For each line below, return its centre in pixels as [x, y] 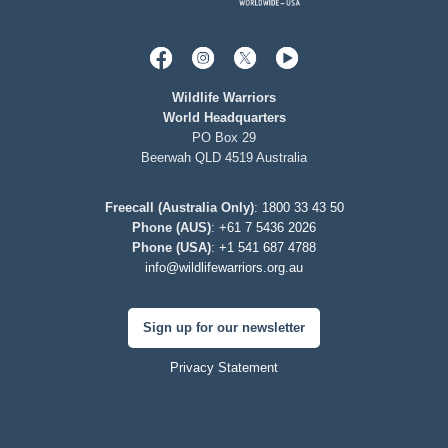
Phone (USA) [171, 247]
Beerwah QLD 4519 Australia [224, 157]
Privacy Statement [224, 367]
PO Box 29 [224, 137]
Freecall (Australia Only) [179, 207]
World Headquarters [224, 117]
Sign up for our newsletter [224, 327]
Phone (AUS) [171, 227]
